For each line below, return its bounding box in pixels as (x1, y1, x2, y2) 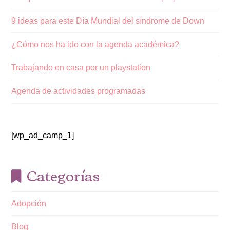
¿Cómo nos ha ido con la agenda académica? (11, 40, 180, 49)
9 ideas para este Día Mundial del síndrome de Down (11, 16, 205, 25)
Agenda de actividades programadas (11, 87, 146, 96)
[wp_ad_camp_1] (11, 130, 74, 140)
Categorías (26, 161, 100, 188)
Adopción (11, 199, 47, 208)
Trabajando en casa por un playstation (11, 63, 151, 72)
